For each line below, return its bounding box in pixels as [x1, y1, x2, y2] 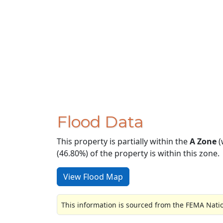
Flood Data [57, 112, 143, 132]
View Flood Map [63, 171, 123, 183]
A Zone [190, 136, 217, 147]
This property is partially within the [57, 136, 190, 147]
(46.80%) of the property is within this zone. [57, 148, 220, 159]
